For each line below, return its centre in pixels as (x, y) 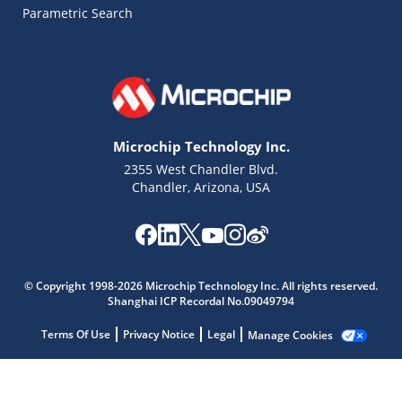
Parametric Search (78, 13)
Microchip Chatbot (178, 287)
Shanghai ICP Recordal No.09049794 (201, 301)
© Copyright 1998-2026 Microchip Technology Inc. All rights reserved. (201, 286)
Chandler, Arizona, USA (201, 187)
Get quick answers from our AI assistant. (214, 301)
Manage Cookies (290, 335)
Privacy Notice (158, 334)
